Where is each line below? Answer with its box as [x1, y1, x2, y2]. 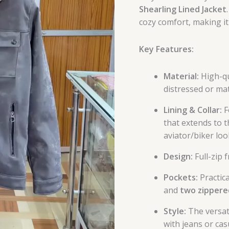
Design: [164, 151, 193, 163]
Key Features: [139, 43, 194, 55]
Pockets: [164, 172, 198, 184]
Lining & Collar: [164, 104, 222, 116]
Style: [164, 205, 186, 217]
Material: [164, 71, 199, 82]
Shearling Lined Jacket [139, 4, 226, 15]
